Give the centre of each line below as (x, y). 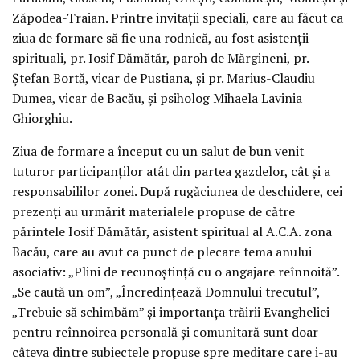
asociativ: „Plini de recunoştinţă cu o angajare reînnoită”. (176, 271)
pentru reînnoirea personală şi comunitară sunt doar (165, 331)
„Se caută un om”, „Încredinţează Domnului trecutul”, (166, 291)
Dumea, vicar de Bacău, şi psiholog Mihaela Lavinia (157, 98)
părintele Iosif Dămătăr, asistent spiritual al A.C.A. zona (172, 231)
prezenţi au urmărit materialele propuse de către (153, 211)
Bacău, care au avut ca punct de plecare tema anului (162, 251)
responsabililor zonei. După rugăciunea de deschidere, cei (177, 191)
